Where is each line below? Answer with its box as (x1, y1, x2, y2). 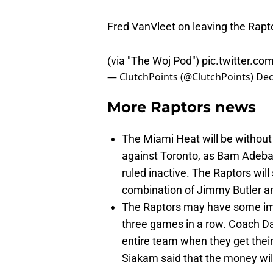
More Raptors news (107, 98, 256, 116)
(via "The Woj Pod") (107, 54, 202, 68)
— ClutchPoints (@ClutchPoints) (107, 70, 256, 84)
